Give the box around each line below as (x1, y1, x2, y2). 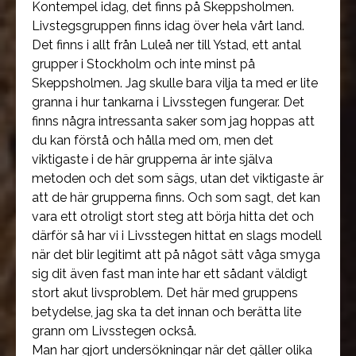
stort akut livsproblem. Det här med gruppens (32, 285, 298, 300)
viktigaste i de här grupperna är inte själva (32, 152, 273, 167)
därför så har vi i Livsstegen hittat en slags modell (32, 228, 322, 243)
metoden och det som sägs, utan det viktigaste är (32, 171, 323, 186)
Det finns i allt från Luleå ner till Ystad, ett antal (32, 37, 301, 52)
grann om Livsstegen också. (32, 323, 196, 339)
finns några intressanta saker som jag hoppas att (32, 114, 315, 129)
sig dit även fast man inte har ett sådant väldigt (32, 266, 308, 281)
